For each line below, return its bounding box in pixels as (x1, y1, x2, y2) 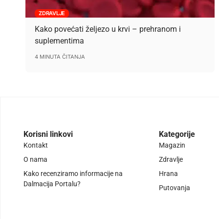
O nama (23, 155, 47, 164)
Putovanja (159, 184, 191, 192)
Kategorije (159, 130, 196, 139)
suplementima (35, 36, 85, 46)
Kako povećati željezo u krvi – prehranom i (35, 24, 181, 34)
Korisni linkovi (23, 130, 73, 139)
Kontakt (23, 141, 48, 150)
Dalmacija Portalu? (23, 180, 81, 188)
